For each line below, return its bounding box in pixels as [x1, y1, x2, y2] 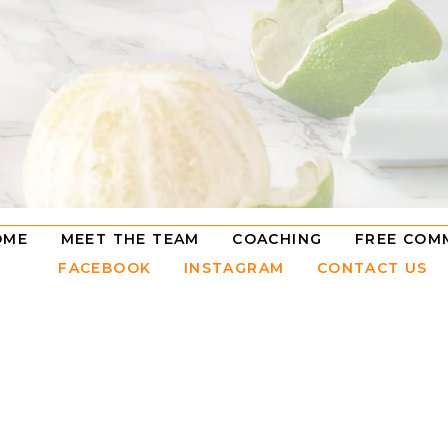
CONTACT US [284, 259, 428, 277]
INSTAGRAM [183, 259, 285, 277]
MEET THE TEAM [60, 230, 200, 248]
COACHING [232, 230, 323, 248]
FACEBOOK [58, 259, 157, 277]
